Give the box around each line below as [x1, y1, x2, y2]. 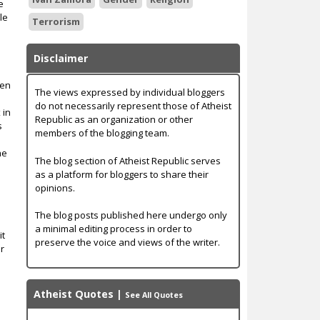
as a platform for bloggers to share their [34, 167, 209, 181]
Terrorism [31, 14, 80, 28]
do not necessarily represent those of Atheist [34, 99, 231, 113]
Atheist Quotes [33, 286, 114, 301]
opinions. [34, 181, 75, 194]
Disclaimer [33, 51, 88, 65]
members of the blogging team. [34, 126, 169, 140]
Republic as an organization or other [34, 113, 193, 126]
